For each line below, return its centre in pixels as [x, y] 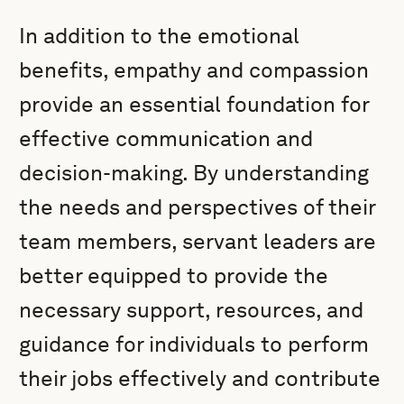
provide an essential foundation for [194, 104]
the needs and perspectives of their [197, 207]
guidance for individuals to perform [194, 344]
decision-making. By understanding [194, 173]
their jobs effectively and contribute [200, 378]
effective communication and [166, 138]
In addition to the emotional [160, 36]
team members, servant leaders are [198, 241]
